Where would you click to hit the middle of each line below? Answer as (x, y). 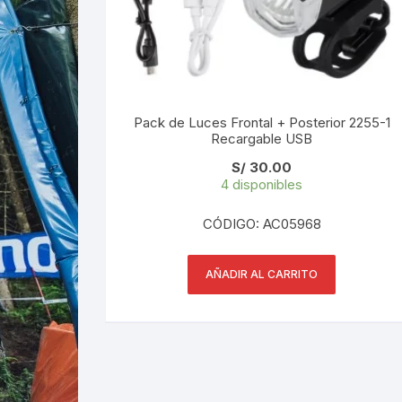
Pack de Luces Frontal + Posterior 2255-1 (262, 123)
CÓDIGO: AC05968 (262, 224)
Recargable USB (262, 139)
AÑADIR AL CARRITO (262, 275)
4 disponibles (262, 185)
